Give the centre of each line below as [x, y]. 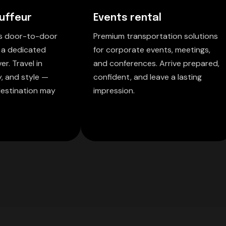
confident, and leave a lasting [147, 77]
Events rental [127, 18]
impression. [114, 90]
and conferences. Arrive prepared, [156, 63]
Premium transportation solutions [155, 36]
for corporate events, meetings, [152, 49]
